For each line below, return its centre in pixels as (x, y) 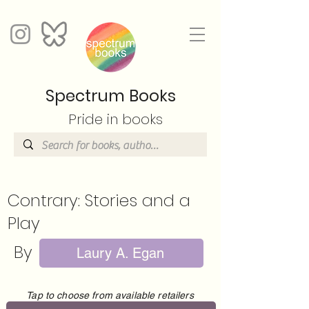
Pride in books (115, 119)
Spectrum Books (110, 96)
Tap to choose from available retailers (110, 295)
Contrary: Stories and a (99, 200)
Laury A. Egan (120, 253)
